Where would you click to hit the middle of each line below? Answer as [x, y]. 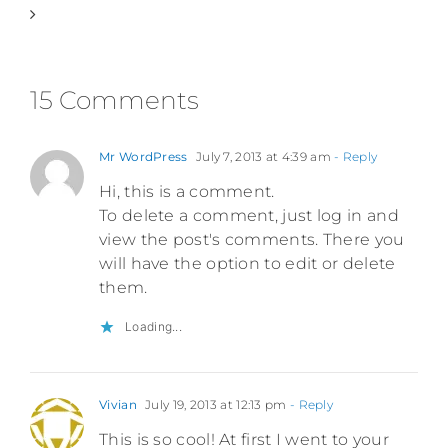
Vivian [118, 405]
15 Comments [114, 100]
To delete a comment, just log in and [249, 216]
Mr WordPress [143, 157]
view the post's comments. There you [252, 240]
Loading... [153, 327]
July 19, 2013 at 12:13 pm [214, 405]
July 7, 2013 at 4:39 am [261, 157]
